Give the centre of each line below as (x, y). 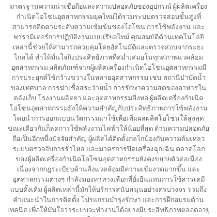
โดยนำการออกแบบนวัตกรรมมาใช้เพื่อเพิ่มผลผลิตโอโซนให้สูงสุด (108, 118)
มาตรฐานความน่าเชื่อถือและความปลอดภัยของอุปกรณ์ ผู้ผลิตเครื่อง (108, 6)
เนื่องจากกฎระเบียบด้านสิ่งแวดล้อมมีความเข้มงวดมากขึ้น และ (108, 169)
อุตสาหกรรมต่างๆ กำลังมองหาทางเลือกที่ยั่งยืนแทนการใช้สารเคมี (108, 179)
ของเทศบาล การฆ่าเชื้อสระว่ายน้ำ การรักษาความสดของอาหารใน (108, 88)
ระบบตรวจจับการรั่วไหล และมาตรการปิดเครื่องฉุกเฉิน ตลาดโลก (108, 149)
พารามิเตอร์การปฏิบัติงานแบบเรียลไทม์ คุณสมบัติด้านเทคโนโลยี (108, 37)
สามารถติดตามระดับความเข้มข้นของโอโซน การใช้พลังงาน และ (108, 27)
